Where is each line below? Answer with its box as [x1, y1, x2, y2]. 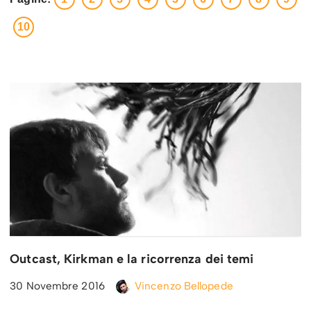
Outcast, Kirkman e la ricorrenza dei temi [10, 251, 254, 267]
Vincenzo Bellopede [134, 279, 233, 293]
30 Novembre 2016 [10, 279, 105, 293]
